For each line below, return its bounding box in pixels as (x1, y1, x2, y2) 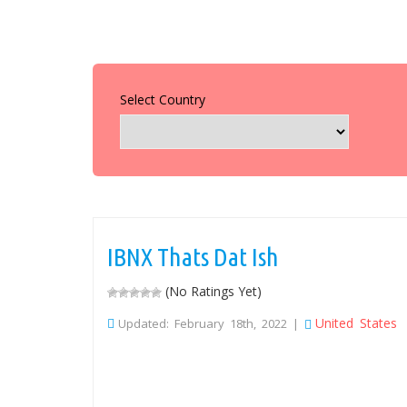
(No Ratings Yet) (162, 283, 262, 300)
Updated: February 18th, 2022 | (118, 315, 304, 332)
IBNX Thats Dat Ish (107, 243, 279, 271)
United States (315, 314, 397, 332)
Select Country (120, 91, 205, 108)
